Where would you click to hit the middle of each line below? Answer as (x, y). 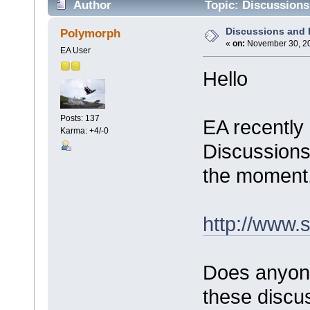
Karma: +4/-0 (84, 131)
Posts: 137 (80, 119)
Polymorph (91, 33)
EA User (75, 51)
